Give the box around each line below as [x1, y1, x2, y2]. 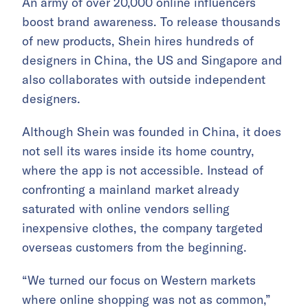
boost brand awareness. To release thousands [22, 14, 280, 30]
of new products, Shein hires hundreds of [22, 33, 254, 49]
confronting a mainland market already [22, 181, 239, 198]
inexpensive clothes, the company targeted [22, 220, 263, 236]
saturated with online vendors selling [22, 201, 230, 217]
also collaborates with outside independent [22, 71, 265, 88]
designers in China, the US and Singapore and [22, 52, 283, 69]
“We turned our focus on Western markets [22, 272, 256, 289]
